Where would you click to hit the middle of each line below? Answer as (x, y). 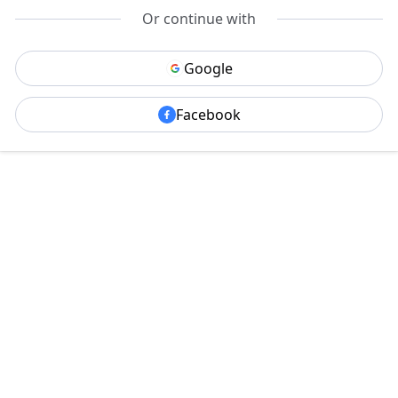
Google (208, 68)
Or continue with (199, 19)
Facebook (208, 115)
